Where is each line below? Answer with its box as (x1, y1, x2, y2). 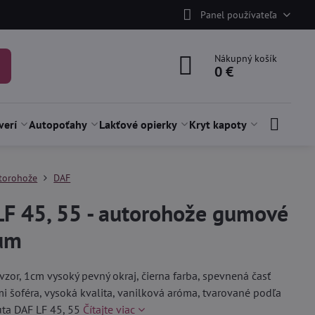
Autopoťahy (29, 117, 88, 131)
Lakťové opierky (99, 117, 178, 131)
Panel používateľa (200, 8, 277, 21)
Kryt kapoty (188, 117, 247, 131)
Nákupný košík (214, 52, 278, 65)
